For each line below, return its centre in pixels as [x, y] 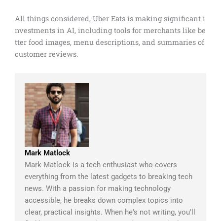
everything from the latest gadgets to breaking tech [109, 176]
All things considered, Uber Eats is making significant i [110, 18]
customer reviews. [47, 54]
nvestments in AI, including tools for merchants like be [110, 30]
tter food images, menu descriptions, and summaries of [110, 42]
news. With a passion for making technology [98, 188]
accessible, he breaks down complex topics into [104, 200]
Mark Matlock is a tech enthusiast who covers [101, 165]
